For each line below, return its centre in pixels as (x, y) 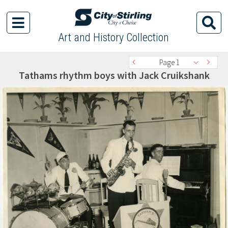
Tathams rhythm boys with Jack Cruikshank (114, 75)
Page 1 (169, 62)
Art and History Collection (113, 37)
